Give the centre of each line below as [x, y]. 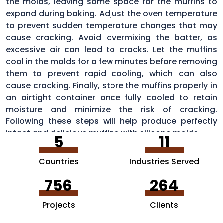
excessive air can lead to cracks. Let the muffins [111, 49]
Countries [58, 161]
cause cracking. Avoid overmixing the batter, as [111, 37]
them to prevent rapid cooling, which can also [111, 73]
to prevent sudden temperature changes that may [111, 25]
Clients [164, 205]
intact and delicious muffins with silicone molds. [103, 133]
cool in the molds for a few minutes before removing [111, 61]
